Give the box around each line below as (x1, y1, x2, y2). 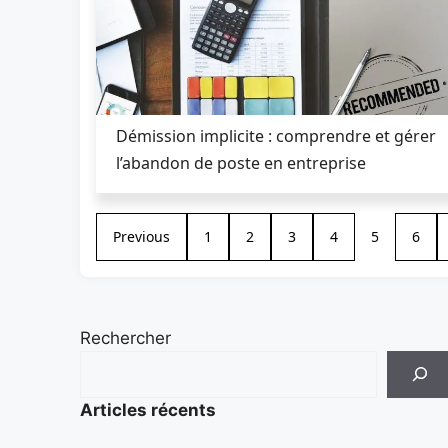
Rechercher (80, 327, 171, 348)
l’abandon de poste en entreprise (116, 151, 366, 174)
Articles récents (80, 399, 216, 420)
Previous (113, 226, 170, 246)
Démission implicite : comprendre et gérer (116, 124, 436, 147)
